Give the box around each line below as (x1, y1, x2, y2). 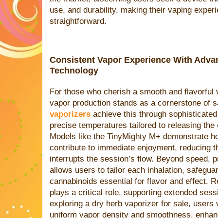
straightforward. (50, 17, 107, 26)
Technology (50, 65, 98, 76)
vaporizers (50, 109, 91, 119)
